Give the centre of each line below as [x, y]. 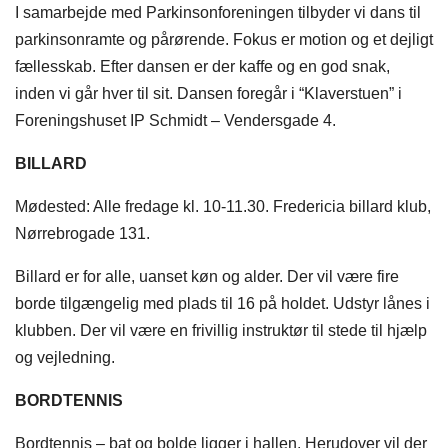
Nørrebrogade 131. [82, 234]
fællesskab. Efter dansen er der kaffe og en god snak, [202, 67]
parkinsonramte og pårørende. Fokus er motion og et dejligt [224, 40]
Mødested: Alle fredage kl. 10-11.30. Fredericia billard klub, [223, 207]
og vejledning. [65, 358]
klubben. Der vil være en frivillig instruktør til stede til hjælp [221, 331]
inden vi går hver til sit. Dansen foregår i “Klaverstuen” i [208, 94]
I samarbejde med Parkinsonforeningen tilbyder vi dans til [218, 13]
